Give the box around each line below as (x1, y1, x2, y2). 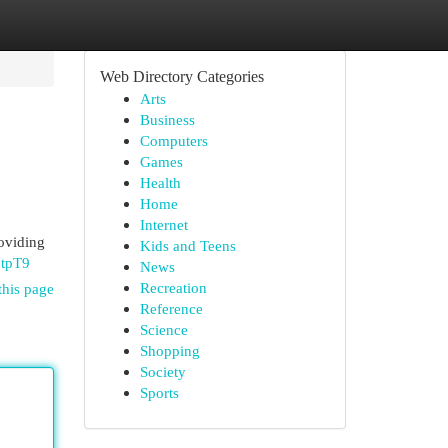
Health (139, 174, 181, 191)
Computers (139, 132, 208, 149)
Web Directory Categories (99, 68, 264, 85)
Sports (139, 384, 179, 401)
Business (139, 111, 195, 128)
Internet (139, 216, 188, 233)
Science (139, 321, 188, 338)
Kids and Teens (139, 237, 236, 254)
